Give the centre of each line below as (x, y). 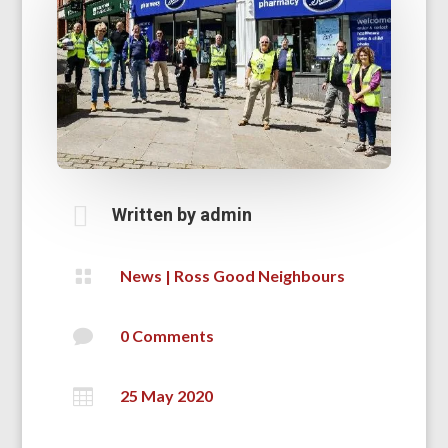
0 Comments (167, 336)
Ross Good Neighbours (259, 276)
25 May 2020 (166, 396)
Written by (156, 215)
